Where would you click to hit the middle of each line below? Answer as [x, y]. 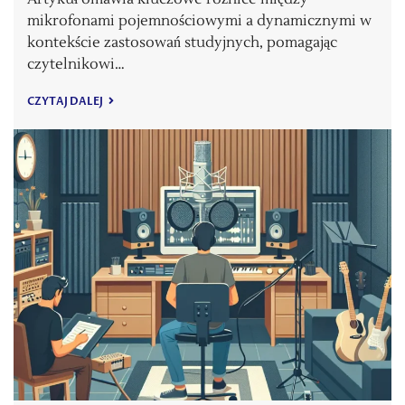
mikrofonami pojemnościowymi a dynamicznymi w [199, 20]
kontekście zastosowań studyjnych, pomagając [182, 42]
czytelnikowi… [76, 64]
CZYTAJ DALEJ [66, 101]
